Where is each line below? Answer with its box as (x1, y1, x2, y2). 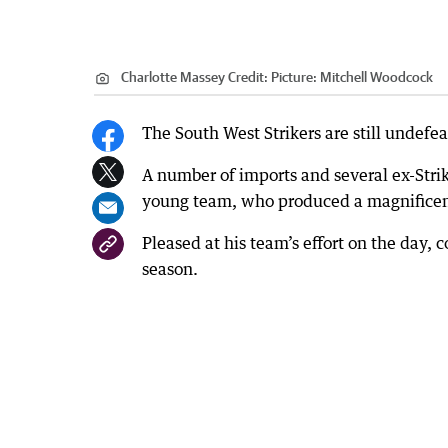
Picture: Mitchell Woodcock (271, 68, 433, 85)
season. (142, 258, 198, 279)
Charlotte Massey (121, 68, 225, 85)
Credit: (225, 68, 271, 85)
